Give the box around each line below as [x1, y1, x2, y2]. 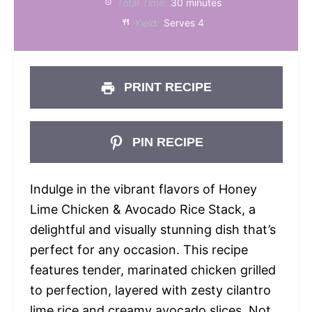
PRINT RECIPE [120, 80, 212, 95]
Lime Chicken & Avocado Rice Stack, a [29, 201, 256, 217]
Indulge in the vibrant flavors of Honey [29, 181, 257, 196]
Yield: [132, 16, 160, 29]
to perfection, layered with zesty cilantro [29, 282, 271, 297]
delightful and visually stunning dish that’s [29, 221, 276, 237]
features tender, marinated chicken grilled [29, 262, 276, 277]
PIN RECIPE [129, 134, 204, 149]
